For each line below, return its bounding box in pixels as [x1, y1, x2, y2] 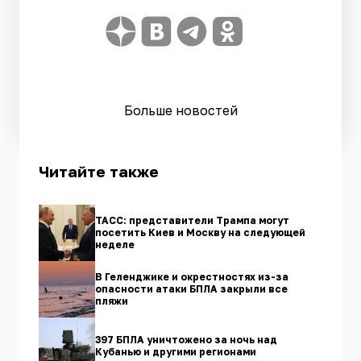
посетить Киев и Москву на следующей [95, 226, 305, 239]
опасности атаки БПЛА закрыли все [95, 283, 288, 296]
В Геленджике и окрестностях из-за [95, 271, 288, 284]
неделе [95, 239, 135, 251]
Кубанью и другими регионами [95, 345, 256, 358]
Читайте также [39, 161, 159, 180]
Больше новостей [123, 102, 238, 118]
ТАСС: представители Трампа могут [95, 214, 289, 227]
